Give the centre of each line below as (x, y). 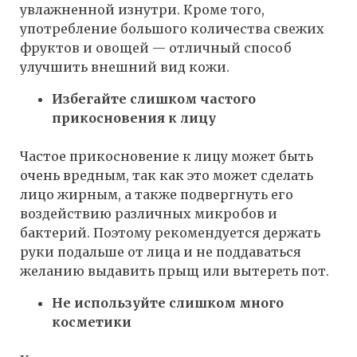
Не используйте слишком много (168, 303)
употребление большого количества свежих (172, 29)
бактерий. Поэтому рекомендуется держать (170, 233)
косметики (92, 322)
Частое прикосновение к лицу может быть (167, 157)
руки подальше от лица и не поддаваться (161, 252)
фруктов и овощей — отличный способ (156, 48)
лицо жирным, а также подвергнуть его (157, 195)
